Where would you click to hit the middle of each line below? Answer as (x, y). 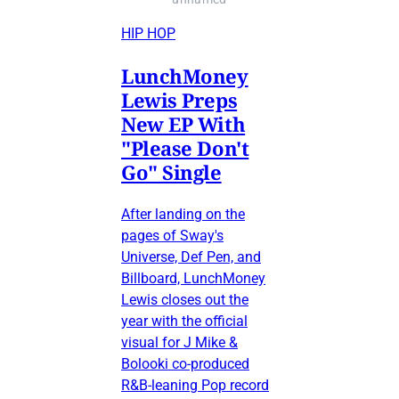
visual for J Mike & (179, 342)
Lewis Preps (179, 99)
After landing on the (183, 214)
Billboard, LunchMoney (193, 278)
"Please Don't (185, 147)
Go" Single (171, 171)
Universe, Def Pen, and (191, 256)
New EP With (183, 123)
